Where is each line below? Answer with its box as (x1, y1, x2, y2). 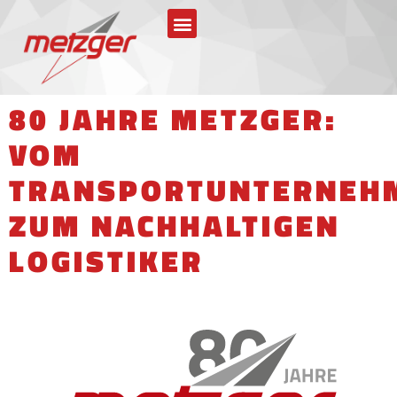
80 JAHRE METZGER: (9, 97, 338, 142)
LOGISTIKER (9, 238, 204, 284)
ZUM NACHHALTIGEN (9, 203, 340, 248)
